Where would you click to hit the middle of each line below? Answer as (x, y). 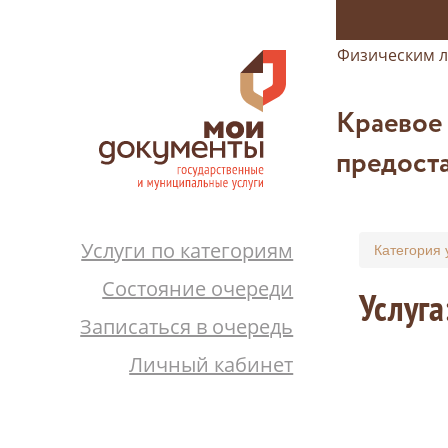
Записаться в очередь (187, 326)
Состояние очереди (198, 288)
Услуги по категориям (187, 250)
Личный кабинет (211, 364)
